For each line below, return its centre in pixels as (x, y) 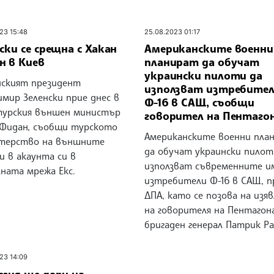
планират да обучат (202, 62)
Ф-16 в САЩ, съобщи (199, 102)
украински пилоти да (203, 76)
